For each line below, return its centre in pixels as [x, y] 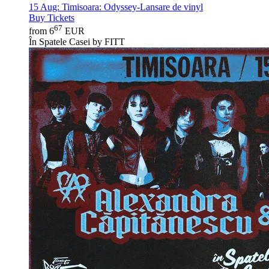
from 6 [41, 31]
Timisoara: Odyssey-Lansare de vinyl [131, 7]
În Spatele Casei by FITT [77, 42]
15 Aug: [44, 7]
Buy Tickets [52, 17]
